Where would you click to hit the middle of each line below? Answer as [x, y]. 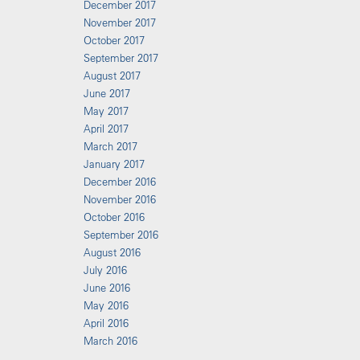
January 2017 [114, 164]
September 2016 [121, 235]
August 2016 [112, 252]
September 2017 [121, 58]
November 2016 [119, 199]
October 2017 [114, 40]
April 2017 [106, 129]
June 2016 [106, 288]
